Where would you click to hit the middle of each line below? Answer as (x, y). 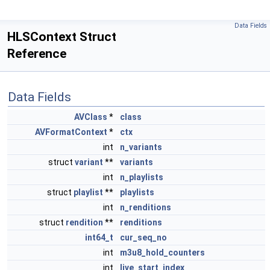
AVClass (91, 117)
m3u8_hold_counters (162, 253)
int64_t (99, 237)
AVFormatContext (71, 132)
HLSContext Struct (62, 37)
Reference (37, 54)
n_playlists (142, 177)
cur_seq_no (143, 237)
